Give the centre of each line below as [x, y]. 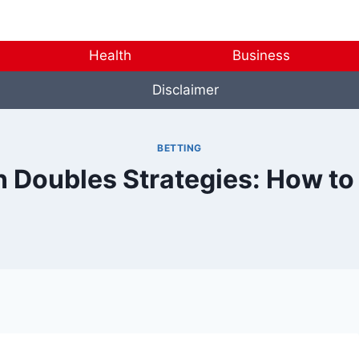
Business [261, 56]
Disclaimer [185, 89]
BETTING [179, 148]
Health [111, 56]
